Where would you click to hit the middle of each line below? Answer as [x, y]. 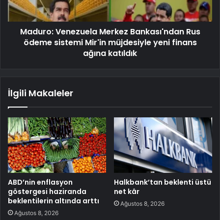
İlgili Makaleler [41, 93]
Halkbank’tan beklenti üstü [163, 182]
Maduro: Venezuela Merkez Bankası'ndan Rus [110, 31]
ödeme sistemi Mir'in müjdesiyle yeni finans [110, 42]
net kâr [127, 191]
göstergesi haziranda [47, 191]
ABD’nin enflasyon [40, 182]
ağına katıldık [110, 53]
